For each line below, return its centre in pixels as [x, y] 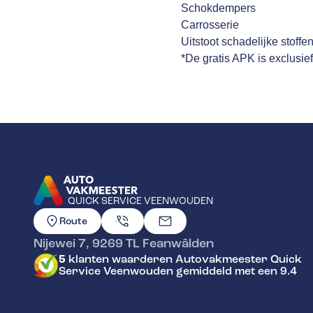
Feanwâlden [178, 243]
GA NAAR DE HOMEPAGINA [104, 216]
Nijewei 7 [60, 243]
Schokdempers [219, 8]
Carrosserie [210, 24]
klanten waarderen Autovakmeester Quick [184, 259]
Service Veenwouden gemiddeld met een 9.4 [178, 271]
